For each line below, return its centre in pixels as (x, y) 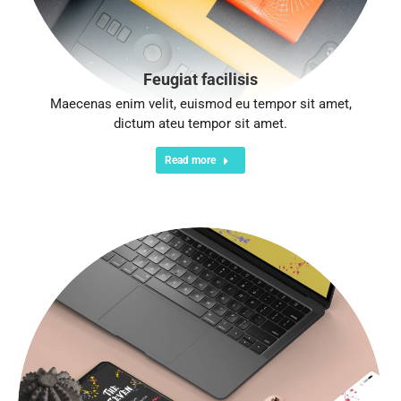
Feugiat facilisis (200, 79)
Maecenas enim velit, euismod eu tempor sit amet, (200, 104)
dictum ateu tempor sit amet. (200, 124)
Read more (190, 160)
